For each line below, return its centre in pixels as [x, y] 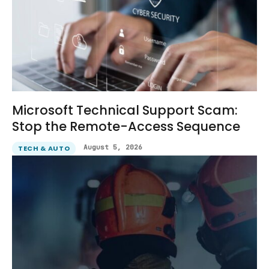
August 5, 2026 [113, 147]
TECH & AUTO [44, 149]
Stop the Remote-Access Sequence [126, 127]
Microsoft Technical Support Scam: [125, 110]
